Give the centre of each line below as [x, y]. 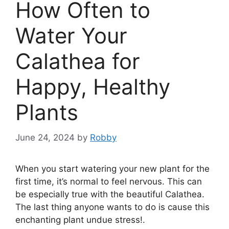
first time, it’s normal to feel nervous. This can [109, 181]
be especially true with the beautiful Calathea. [110, 194]
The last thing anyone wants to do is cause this [112, 207]
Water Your [71, 36]
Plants [47, 112]
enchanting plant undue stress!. [80, 220]
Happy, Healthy [93, 87]
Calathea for [78, 61]
